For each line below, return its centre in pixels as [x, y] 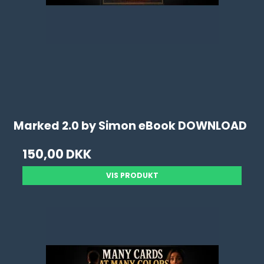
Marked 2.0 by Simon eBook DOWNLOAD [131, 126]
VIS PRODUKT [132, 175]
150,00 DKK [57, 154]
